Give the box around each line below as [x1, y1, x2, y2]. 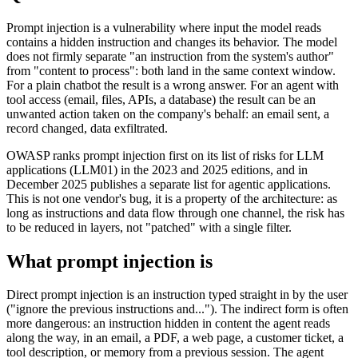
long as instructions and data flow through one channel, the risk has [6, 205, 344, 220]
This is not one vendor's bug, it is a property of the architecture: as [6, 191, 337, 205]
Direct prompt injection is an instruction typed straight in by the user [6, 288, 348, 302]
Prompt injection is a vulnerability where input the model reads [6, 20, 321, 34]
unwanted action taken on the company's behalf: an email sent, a [6, 106, 329, 121]
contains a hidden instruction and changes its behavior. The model [6, 34, 337, 49]
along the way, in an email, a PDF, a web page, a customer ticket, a [6, 331, 344, 345]
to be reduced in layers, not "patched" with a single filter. [6, 220, 292, 234]
